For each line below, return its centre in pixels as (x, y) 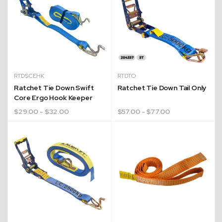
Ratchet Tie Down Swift (54, 88)
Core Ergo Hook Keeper (53, 98)
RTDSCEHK (29, 76)
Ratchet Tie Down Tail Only (162, 88)
